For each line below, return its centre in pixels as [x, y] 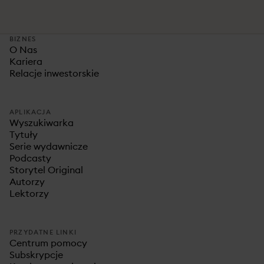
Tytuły [24, 134]
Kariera [26, 61]
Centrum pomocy [48, 243]
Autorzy [27, 181]
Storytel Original [46, 170]
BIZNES [23, 39]
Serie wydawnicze [49, 146]
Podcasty [30, 158]
